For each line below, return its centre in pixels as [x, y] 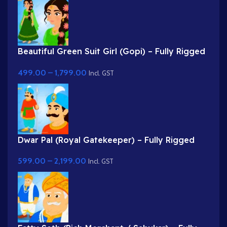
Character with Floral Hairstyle [79, 63]
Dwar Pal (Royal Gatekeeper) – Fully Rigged [106, 140]
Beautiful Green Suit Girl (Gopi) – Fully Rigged [111, 51]
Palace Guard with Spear [68, 151]
